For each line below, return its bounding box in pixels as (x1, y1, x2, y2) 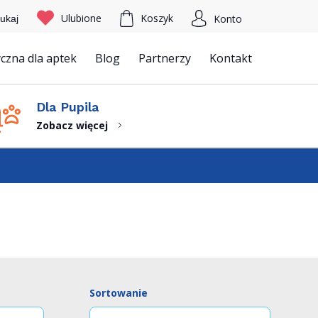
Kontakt (209, 50, 252, 66)
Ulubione (60, 11, 102, 25)
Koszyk (140, 11, 173, 26)
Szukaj (28, 70, 60, 82)
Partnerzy (138, 50, 191, 66)
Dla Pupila (36, 99, 99, 114)
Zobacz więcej (36, 118, 108, 132)
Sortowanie (89, 286, 148, 300)
